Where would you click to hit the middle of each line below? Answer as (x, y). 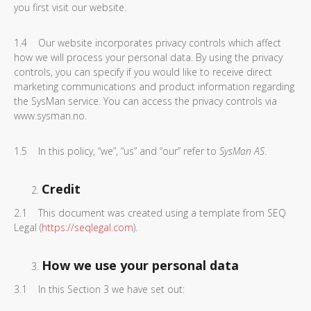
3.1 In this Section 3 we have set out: (99, 289)
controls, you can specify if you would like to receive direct (143, 72)
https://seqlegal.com (87, 227)
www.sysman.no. (50, 116)
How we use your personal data (140, 265)
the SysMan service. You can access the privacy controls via (145, 101)
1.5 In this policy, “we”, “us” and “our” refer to (117, 151)
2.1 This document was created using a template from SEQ (150, 213)
